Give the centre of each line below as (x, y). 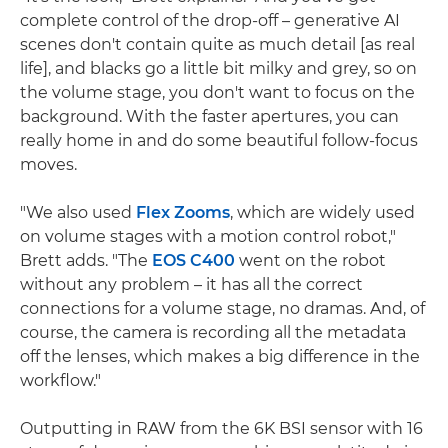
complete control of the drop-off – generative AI (210, 20)
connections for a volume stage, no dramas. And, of (222, 308)
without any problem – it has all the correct (191, 284)
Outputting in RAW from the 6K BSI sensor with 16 (221, 428)
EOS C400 (193, 260)
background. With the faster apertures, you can (209, 116)
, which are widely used (322, 212)
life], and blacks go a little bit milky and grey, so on (218, 68)
